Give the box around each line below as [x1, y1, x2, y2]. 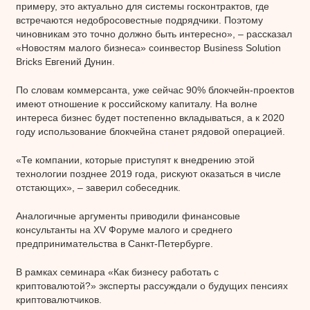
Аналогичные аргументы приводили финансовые [15, 210, 240, 221]
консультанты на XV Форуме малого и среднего [15, 224, 232, 235]
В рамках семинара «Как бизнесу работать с [15, 266, 219, 277]
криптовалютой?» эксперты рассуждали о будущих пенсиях [15, 280, 288, 291]
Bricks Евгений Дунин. [15, 55, 115, 67]
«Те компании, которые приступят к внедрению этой [15, 154, 255, 165]
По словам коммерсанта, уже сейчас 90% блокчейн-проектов [15, 84, 294, 95]
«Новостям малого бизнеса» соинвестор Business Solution [15, 42, 281, 53]
